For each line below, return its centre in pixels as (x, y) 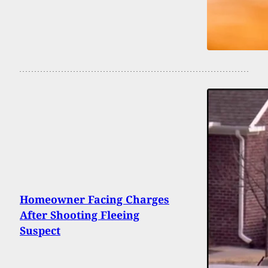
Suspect (40, 231)
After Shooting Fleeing (80, 215)
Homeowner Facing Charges (95, 200)
